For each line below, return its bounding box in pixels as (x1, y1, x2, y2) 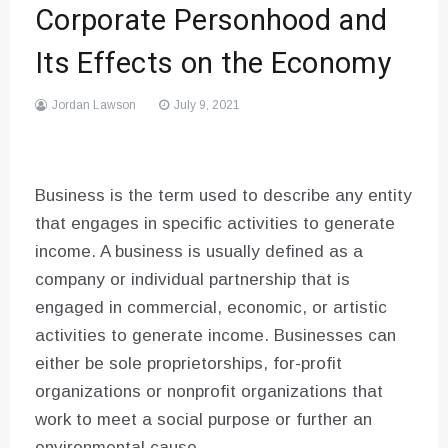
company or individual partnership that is (35, 270, 350, 290)
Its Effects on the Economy (35, 43, 392, 86)
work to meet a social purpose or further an (35, 410, 372, 430)
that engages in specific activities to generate (35, 214, 395, 234)
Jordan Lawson (52, 98, 136, 113)
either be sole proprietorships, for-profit (35, 354, 342, 374)
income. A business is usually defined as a (35, 242, 363, 262)
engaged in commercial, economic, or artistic (35, 298, 387, 318)
